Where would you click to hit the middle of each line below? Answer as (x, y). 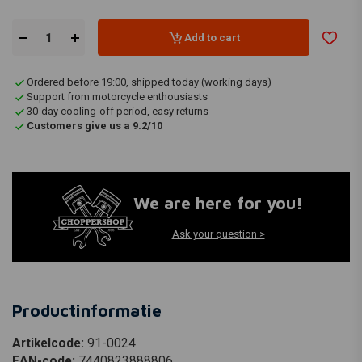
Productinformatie (87, 310)
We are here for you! (218, 203)
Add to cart (212, 37)
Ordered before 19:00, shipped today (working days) (149, 82)
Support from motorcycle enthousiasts (117, 97)
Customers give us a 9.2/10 (95, 126)
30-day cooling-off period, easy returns (118, 111)
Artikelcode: (50, 343)
